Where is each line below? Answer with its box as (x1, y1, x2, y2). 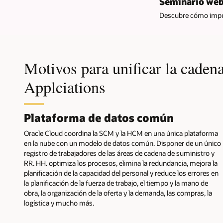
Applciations (24, 76, 106, 98)
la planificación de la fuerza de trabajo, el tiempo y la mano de (24, 178, 208, 188)
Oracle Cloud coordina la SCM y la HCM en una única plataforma (24, 128, 218, 138)
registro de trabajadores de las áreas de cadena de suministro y (24, 148, 215, 158)
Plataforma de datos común (24, 111, 174, 125)
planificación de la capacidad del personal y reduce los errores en (24, 168, 219, 178)
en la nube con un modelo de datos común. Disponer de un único (24, 138, 221, 148)
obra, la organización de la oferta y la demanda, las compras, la (24, 188, 212, 198)
